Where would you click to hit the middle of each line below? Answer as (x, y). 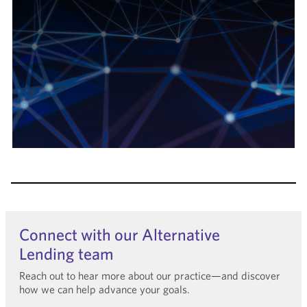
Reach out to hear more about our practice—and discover (150, 275)
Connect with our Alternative (120, 234)
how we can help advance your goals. (105, 289)
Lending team (66, 253)
